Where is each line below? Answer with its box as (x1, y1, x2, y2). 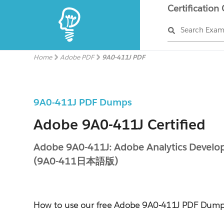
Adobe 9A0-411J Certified (33, 115, 206, 133)
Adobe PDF (60, 53, 94, 61)
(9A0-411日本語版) (33, 155, 118, 167)
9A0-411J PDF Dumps (33, 96, 132, 108)
